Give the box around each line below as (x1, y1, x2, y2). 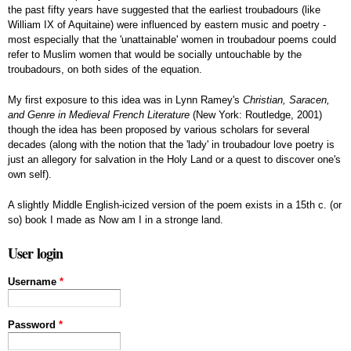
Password (8, 318, 59, 331)
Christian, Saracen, (243, 93, 330, 106)
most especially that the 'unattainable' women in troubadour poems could (8, 33, 336, 45)
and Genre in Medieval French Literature (8, 108, 190, 121)
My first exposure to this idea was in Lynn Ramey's (8, 93, 243, 106)
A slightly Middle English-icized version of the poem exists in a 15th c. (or (8, 198, 342, 211)
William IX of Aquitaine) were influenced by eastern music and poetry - (8, 18, 326, 31)
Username (8, 275, 60, 288)
